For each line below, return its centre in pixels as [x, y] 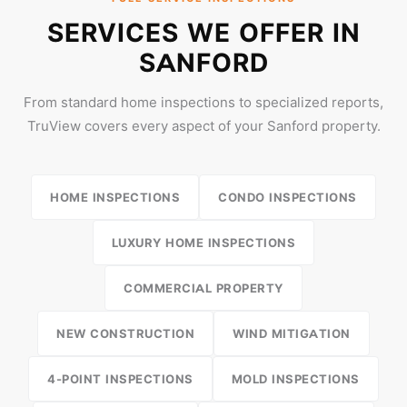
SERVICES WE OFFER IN [203, 33]
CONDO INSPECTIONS [288, 197]
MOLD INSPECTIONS [295, 379]
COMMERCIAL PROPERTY [203, 288]
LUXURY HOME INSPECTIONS [203, 243]
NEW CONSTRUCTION [126, 333]
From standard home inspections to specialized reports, [203, 102]
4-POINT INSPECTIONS [120, 379]
